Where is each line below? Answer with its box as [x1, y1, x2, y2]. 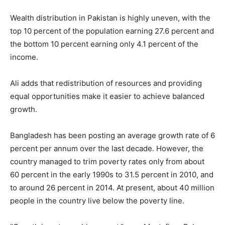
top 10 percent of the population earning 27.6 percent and [10, 26, 214, 36]
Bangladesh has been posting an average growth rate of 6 [10, 131, 215, 141]
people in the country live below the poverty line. [10, 196, 184, 206]
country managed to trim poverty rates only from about [10, 157, 204, 167]
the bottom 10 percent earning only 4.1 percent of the [10, 39, 198, 49]
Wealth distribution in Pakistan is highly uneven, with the [10, 13, 210, 23]
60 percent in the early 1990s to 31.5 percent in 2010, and [10, 170, 213, 180]
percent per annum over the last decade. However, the [10, 144, 203, 154]
